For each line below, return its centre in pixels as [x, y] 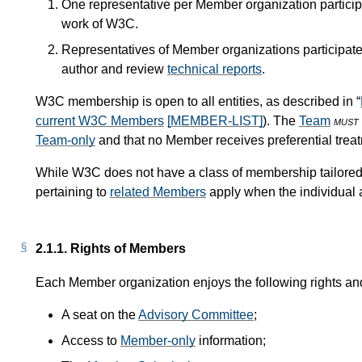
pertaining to [73, 192]
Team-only [65, 140]
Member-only [158, 340]
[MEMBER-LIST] [215, 120]
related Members [158, 192]
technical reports [215, 69]
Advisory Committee [196, 314]
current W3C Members [100, 120]
